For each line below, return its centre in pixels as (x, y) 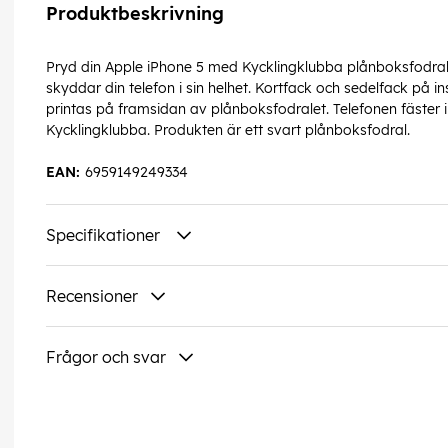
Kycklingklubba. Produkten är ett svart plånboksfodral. (228, 130)
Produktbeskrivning (135, 14)
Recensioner (92, 296)
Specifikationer (105, 235)
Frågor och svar (106, 357)
